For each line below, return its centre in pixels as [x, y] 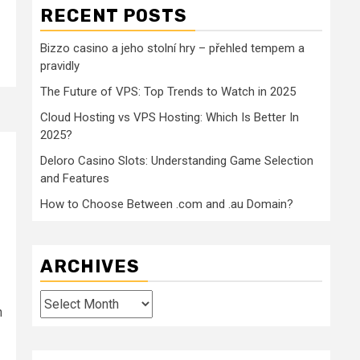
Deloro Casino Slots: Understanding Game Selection [177, 161]
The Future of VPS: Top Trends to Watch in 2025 [168, 92]
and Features [75, 179]
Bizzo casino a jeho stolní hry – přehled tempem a [172, 49]
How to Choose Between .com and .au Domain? [167, 205]
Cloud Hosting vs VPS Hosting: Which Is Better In [170, 118]
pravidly [60, 66]
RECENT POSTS [114, 16]
